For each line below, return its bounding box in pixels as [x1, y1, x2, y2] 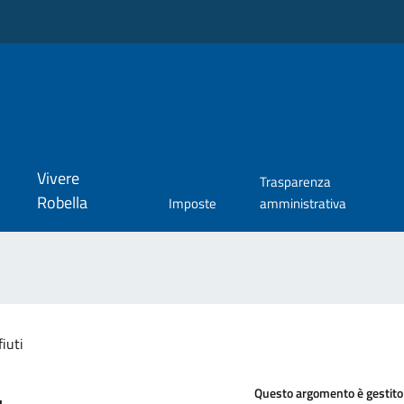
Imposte [168, 193, 216, 215]
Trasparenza [259, 171, 331, 193]
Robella [36, 190, 87, 216]
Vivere [36, 166, 79, 191]
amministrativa [259, 193, 346, 215]
